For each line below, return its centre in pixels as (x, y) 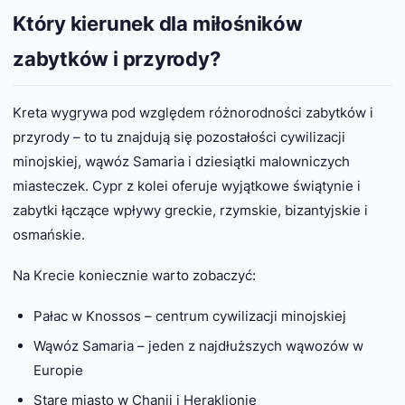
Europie (58, 371)
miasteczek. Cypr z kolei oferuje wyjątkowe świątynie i (187, 186)
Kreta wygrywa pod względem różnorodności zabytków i (193, 113)
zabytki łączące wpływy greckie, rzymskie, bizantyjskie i (190, 211)
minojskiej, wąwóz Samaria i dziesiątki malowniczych (181, 162)
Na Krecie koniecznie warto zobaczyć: (134, 276)
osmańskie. (49, 235)
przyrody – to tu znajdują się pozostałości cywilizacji (179, 137)
